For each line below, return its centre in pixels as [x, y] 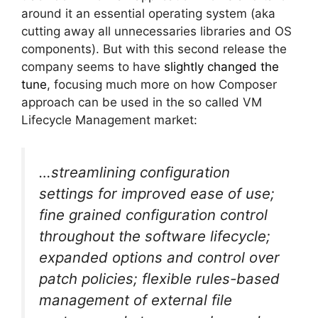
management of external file [136, 300]
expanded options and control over [159, 257]
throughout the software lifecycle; [155, 236]
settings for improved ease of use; [157, 193]
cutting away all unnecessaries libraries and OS [157, 32]
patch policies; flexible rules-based [159, 278]
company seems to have [93, 67]
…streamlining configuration [135, 172]
